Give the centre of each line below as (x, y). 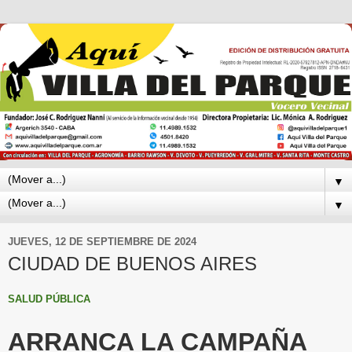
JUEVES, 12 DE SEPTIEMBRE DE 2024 (102, 242)
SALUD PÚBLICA (49, 299)
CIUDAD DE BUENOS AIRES (132, 263)
